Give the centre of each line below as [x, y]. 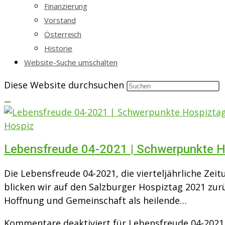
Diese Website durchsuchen [65, 85]
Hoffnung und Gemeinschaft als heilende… [95, 200]
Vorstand [60, 20]
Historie [58, 48]
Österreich [63, 34]
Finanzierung [66, 6]
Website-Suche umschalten [71, 62]
